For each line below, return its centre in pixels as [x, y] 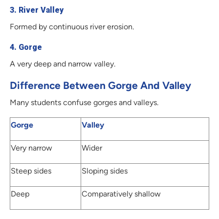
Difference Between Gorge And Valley [100, 86]
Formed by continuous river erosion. [72, 27]
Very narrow [32, 148]
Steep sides [31, 171]
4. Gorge [26, 47]
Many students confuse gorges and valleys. [84, 103]
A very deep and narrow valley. [63, 64]
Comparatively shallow [121, 194]
